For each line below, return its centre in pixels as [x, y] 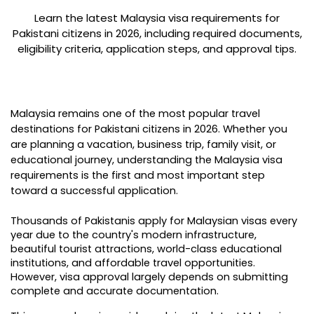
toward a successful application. [94, 191]
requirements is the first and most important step [138, 175]
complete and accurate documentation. [115, 291]
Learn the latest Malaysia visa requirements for [157, 18]
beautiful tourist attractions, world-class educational [146, 249]
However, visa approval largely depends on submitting [149, 277]
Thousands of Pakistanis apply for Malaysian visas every [154, 221]
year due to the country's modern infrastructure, [134, 235]
